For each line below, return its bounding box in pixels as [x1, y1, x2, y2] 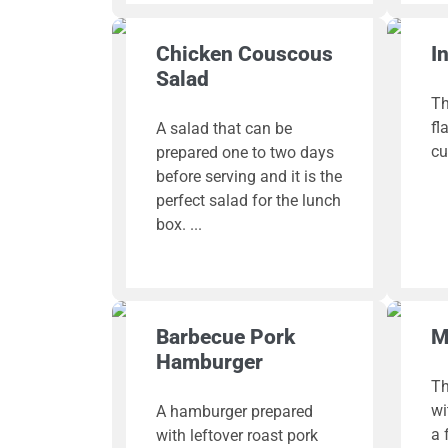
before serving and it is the [155, 166, 342, 186]
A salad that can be [155, 118, 292, 138]
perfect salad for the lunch [155, 190, 341, 210]
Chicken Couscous [155, 41, 333, 66]
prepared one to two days [155, 142, 334, 162]
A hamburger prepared [155, 402, 313, 422]
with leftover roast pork [155, 426, 318, 446]
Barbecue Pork [155, 325, 295, 350]
